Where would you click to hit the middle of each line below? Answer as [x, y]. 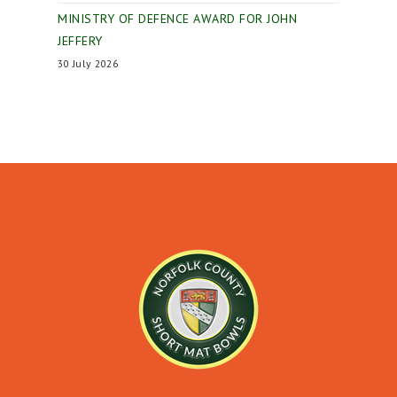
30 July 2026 [88, 63]
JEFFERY [80, 40]
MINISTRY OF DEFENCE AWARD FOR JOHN [177, 18]
